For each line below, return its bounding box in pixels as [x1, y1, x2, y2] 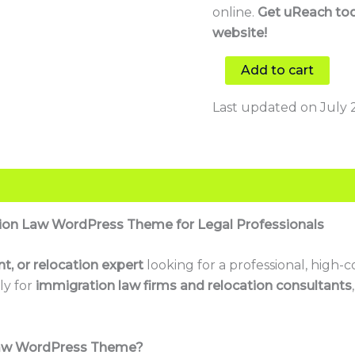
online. [212, 4, 258, 20]
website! [212, 25, 268, 40]
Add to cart [241, 62, 315, 78]
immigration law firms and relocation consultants [36, 278, 352, 294]
